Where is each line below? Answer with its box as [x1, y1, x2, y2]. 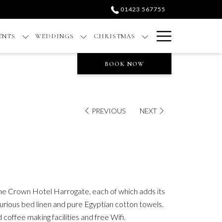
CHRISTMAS [93, 32, 135, 40]
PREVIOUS [92, 106, 125, 115]
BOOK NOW [105, 60, 144, 68]
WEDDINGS [35, 32, 74, 40]
